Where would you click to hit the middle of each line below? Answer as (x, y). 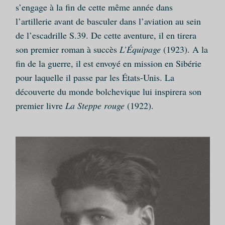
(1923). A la (184, 49)
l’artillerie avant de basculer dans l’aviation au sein (108, 21)
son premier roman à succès (67, 49)
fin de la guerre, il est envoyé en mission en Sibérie (108, 63)
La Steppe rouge (95, 105)
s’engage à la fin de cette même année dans (94, 7)
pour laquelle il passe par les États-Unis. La (95, 77)
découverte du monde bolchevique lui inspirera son (108, 91)
